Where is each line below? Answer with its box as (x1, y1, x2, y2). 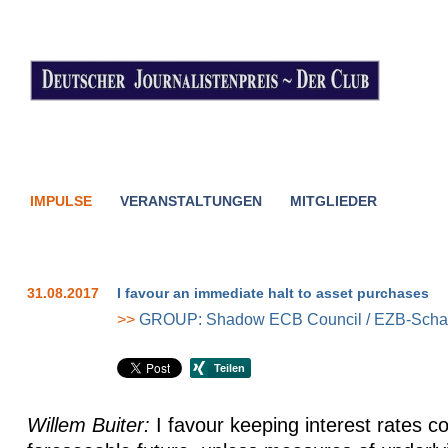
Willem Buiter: (27, 414, 150, 436)
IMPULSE (30, 193, 92, 209)
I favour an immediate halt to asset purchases (117, 285, 429, 301)
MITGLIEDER (290, 193, 377, 209)
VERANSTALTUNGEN (120, 193, 262, 209)
